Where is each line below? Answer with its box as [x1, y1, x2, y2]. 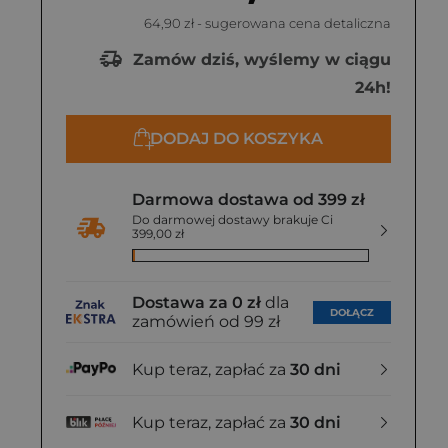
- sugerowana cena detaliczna [194, 15, 391, 31]
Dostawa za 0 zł [132, 293, 261, 312]
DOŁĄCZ [330, 305, 374, 319]
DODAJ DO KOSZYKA [150, 129, 323, 148]
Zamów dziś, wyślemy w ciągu [128, 49, 391, 69]
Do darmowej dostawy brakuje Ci [132, 212, 333, 227]
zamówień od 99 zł [132, 312, 280, 331]
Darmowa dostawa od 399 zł [132, 190, 365, 209]
